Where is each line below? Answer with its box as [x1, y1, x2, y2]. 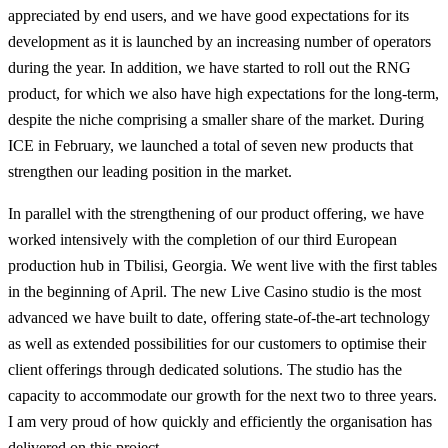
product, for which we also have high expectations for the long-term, [8, 85, 439, 103]
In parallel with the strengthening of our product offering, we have [8, 205, 424, 223]
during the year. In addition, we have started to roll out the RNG [8, 59, 411, 77]
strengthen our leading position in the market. [8, 163, 292, 181]
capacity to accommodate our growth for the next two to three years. [8, 387, 437, 405]
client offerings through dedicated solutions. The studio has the [8, 361, 402, 379]
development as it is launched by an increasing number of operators [8, 33, 431, 51]
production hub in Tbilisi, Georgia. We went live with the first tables [8, 257, 437, 275]
